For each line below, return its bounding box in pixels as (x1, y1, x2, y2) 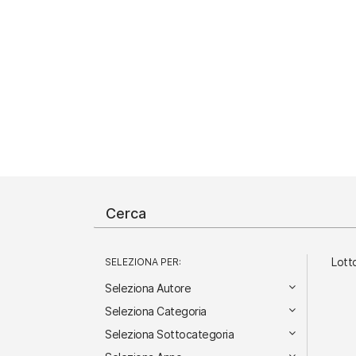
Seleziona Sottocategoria (105, 326, 234, 342)
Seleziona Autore (105, 280, 191, 296)
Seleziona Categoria (105, 303, 207, 319)
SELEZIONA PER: (111, 254, 181, 268)
